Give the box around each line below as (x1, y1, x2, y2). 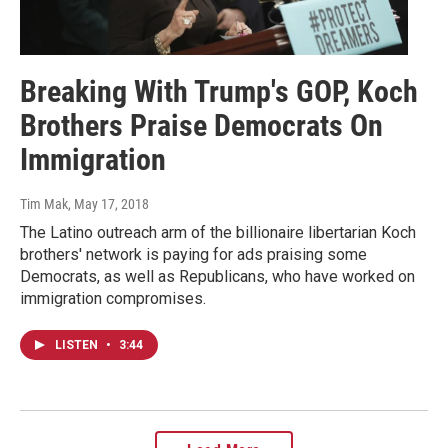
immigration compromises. (20, 289, 206, 309)
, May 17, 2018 (68, 196, 149, 213)
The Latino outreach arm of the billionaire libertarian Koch (20, 223, 416, 243)
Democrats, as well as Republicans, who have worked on (20, 267, 415, 287)
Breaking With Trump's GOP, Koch (20, 74, 418, 110)
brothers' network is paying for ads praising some (20, 245, 367, 265)
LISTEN (55, 338, 101, 353)
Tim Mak (20, 196, 68, 213)
